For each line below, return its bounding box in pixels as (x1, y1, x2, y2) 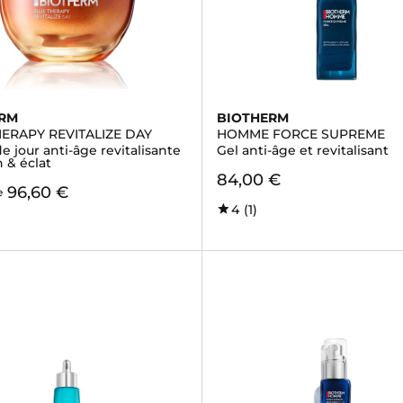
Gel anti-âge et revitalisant (216, 142, 389, 158)
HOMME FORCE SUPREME (216, 126, 385, 142)
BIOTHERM (216, 110, 289, 126)
